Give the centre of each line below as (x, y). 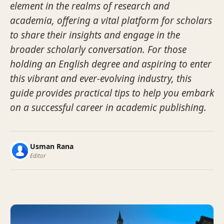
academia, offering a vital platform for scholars (111, 20)
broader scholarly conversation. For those (98, 49)
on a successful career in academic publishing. (108, 107)
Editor (38, 155)
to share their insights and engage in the (95, 35)
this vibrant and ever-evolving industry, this (101, 78)
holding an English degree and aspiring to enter (111, 64)
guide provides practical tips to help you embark (112, 93)
